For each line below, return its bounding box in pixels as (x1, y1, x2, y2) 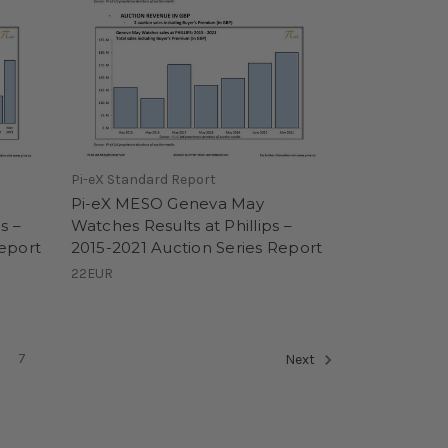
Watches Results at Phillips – (70, 215, 292, 235)
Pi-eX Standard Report (70, 170, 216, 188)
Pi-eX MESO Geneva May (70, 193, 264, 213)
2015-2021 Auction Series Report (70, 237, 323, 257)
